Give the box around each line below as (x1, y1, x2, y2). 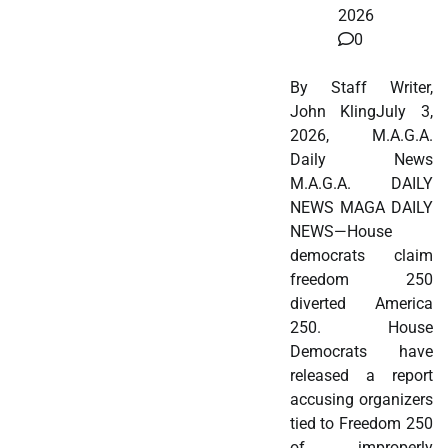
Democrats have (289, 342, 433, 362)
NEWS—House (289, 222, 392, 242)
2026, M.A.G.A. (289, 126, 433, 146)
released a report (289, 366, 433, 386)
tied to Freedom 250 (289, 414, 433, 434)
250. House (289, 318, 433, 338)
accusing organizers (289, 390, 433, 410)
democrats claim (289, 246, 433, 266)
